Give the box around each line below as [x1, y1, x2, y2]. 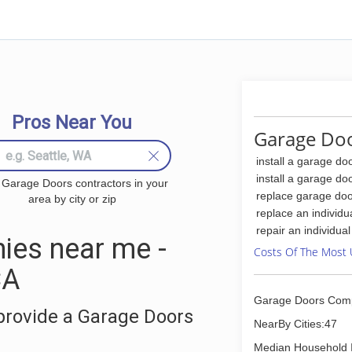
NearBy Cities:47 [254, 317, 337, 330]
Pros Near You [12, 112, 132, 134]
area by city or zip [27, 192, 116, 205]
